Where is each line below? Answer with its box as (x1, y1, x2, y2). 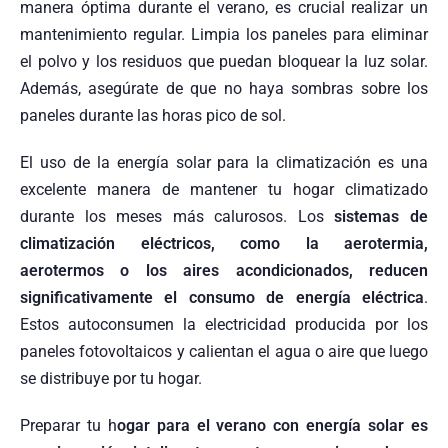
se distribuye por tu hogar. (20, 368, 202, 388)
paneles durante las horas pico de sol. (20, 105, 286, 125)
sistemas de (334, 206, 429, 226)
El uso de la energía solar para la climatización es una (20, 152, 428, 172)
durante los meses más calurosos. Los (20, 206, 335, 226)
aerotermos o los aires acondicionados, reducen (20, 260, 428, 280)
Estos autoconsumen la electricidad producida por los (20, 314, 428, 334)
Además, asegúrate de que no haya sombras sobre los (20, 78, 428, 98)
